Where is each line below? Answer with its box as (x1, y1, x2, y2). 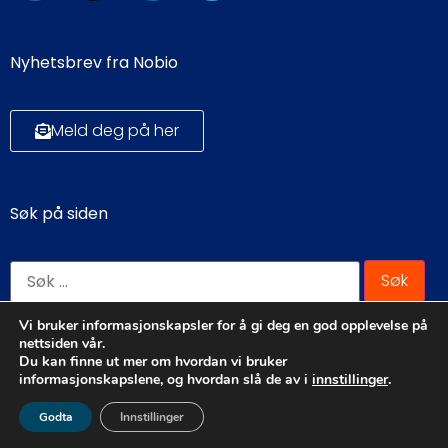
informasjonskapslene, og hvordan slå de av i (19, 370, 312, 389)
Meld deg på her (51, 118, 179, 142)
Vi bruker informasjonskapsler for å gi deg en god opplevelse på (19, 316, 428, 335)
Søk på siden (10, 201, 108, 225)
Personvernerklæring (144, 416, 304, 440)
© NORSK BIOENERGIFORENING (114, 357, 334, 381)
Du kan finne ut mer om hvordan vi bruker (19, 352, 287, 371)
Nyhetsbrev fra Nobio (10, 51, 178, 75)
